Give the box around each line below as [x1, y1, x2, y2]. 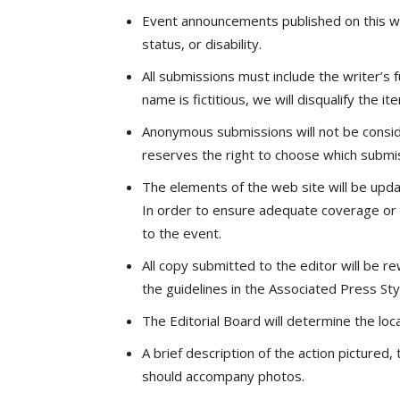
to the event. [142, 224, 221, 242]
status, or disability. [142, 35, 262, 53]
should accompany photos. [142, 367, 304, 385]
